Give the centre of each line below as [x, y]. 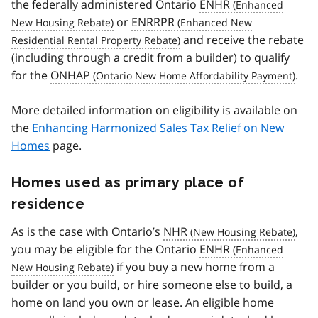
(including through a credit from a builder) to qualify [150, 58]
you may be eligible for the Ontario [105, 250]
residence [48, 204]
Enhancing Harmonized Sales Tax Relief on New [158, 128]
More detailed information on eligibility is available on [154, 110]
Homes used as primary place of [128, 183]
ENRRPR [153, 22]
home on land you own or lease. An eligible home [143, 303]
